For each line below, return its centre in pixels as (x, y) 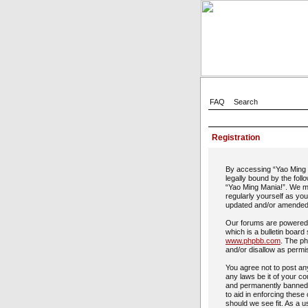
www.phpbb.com (253, 241)
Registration (236, 137)
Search (246, 102)
